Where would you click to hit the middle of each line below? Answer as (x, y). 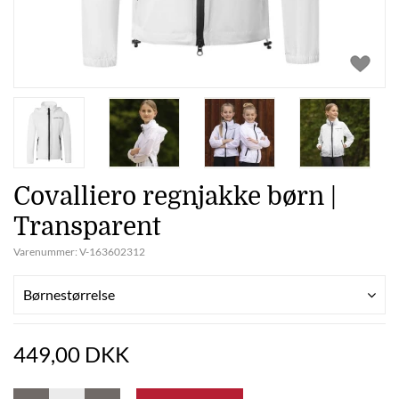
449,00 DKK (71, 354)
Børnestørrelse (69, 294)
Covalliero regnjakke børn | (175, 197)
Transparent (87, 227)
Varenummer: (46, 252)
